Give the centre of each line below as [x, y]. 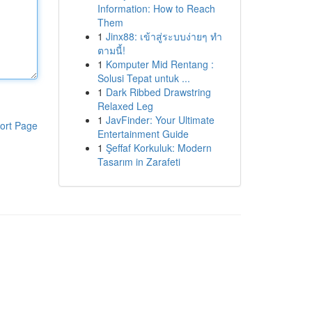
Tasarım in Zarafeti [139, 162]
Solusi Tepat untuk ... [143, 78]
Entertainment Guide [143, 134]
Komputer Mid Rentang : [159, 64]
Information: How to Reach [156, 8]
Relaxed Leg [125, 106]
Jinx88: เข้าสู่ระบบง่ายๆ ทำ [164, 36]
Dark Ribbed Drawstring [158, 92]
